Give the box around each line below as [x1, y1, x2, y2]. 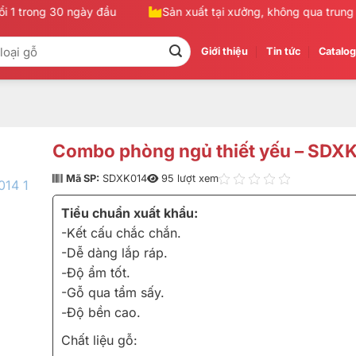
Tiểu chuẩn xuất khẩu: [60, 205, 198, 222]
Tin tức [265, 45, 301, 57]
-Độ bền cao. [60, 304, 141, 321]
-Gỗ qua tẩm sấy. [60, 284, 164, 301]
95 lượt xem [157, 172, 219, 185]
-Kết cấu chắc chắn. [60, 225, 181, 242]
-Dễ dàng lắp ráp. [60, 245, 168, 261]
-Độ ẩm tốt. [60, 265, 130, 281]
